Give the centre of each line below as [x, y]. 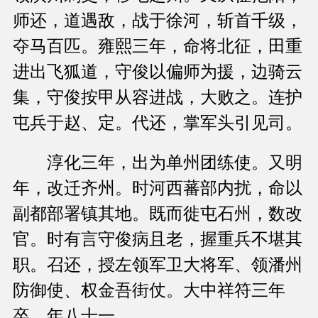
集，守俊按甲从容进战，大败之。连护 [158, 98]
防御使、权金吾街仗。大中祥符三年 [149, 291]
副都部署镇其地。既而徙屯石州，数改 [158, 214]
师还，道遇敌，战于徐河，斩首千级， [158, 21]
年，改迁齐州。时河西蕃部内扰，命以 [158, 188]
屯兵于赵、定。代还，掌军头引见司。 [158, 123]
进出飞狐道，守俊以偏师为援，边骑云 [158, 72]
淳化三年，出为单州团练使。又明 [158, 163]
